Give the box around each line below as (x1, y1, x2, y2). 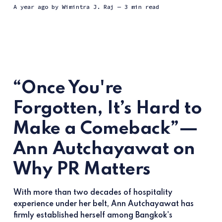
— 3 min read (117, 3, 159, 11)
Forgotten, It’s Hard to (12, 99, 202, 117)
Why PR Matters (12, 160, 151, 178)
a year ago (16, 3, 48, 11)
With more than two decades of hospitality (13, 188, 172, 197)
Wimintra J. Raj (61, 3, 114, 11)
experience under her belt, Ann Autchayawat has (13, 200, 194, 208)
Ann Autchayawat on (12, 140, 195, 158)
